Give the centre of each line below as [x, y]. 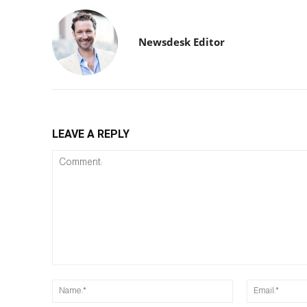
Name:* [248, 285]
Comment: [73, 271]
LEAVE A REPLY [91, 134]
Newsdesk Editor [182, 41]
